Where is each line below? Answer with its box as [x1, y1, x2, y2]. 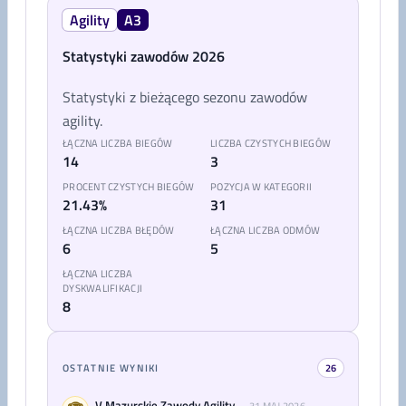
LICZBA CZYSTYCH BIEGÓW [210, 136, 332, 150]
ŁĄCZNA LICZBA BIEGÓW [63, 136, 173, 150]
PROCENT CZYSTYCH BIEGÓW [63, 179, 195, 194]
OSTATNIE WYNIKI [63, 361, 159, 375]
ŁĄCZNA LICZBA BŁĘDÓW [63, 223, 175, 237]
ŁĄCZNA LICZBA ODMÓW [210, 223, 321, 237]
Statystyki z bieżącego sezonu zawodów [63, 86, 307, 108]
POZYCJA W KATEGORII [210, 179, 313, 194]
